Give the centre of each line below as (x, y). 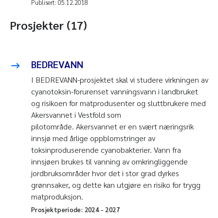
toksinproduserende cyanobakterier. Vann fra (106, 150)
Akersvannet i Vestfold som (76, 115)
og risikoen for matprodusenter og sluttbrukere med (118, 103)
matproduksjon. (57, 197)
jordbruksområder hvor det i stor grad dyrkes (105, 173)
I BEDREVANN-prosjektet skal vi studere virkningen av (120, 80)
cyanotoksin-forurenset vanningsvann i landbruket (115, 91)
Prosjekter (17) (48, 25)
